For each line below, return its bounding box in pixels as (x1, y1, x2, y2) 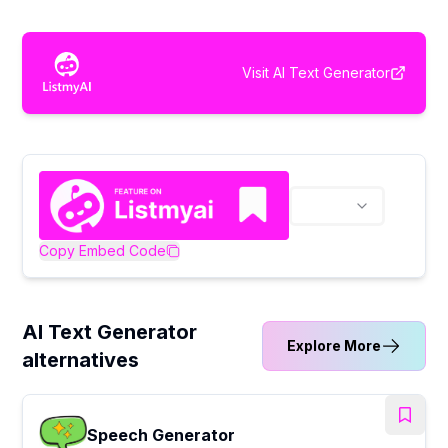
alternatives (22, 347, 140, 372)
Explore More (286, 336, 381, 354)
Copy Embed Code (39, 241, 167, 259)
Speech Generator (87, 424, 236, 445)
